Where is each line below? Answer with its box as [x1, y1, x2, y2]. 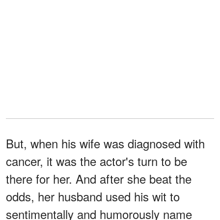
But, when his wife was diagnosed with [6, 134, 205, 152]
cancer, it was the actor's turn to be [6, 152, 187, 169]
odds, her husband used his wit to [6, 187, 180, 205]
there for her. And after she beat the [6, 169, 192, 187]
